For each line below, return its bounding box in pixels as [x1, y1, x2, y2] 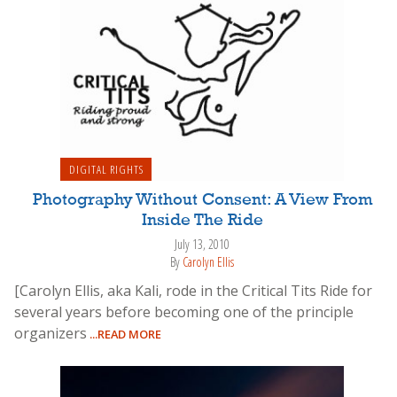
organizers [14, 323, 87, 343]
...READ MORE [87, 325, 161, 342]
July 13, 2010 [175, 235, 230, 253]
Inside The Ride [141, 211, 263, 230]
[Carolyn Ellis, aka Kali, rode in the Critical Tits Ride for [14, 280, 372, 300]
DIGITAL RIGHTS [68, 160, 144, 177]
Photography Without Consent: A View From [32, 191, 372, 209]
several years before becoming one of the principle [14, 301, 354, 322]
